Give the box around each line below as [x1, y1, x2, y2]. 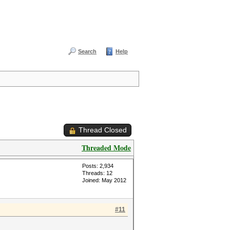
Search [78, 48, 97, 54]
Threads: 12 [82, 170, 112, 176]
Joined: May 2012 [82, 177, 126, 183]
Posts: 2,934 [82, 163, 113, 169]
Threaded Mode [82, 142, 131, 153]
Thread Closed [79, 126, 127, 134]
